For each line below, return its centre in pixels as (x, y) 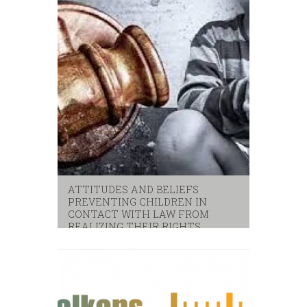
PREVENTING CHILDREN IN (137, 202)
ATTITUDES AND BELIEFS (133, 190)
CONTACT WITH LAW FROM (138, 214)
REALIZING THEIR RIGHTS (134, 227)
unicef (105, 247)
